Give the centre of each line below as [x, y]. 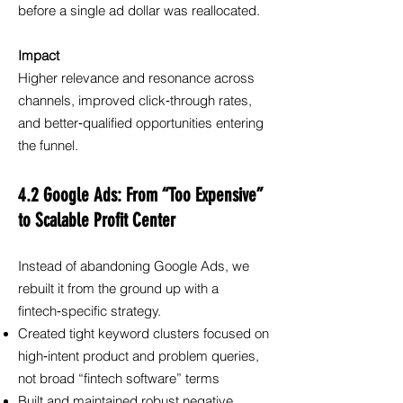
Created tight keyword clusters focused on [143, 334]
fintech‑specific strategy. [90, 311]
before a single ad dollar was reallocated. [139, 11]
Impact [39, 56]
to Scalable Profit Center [97, 220]
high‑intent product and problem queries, [139, 356]
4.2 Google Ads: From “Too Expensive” [140, 195]
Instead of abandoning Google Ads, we [134, 266]
